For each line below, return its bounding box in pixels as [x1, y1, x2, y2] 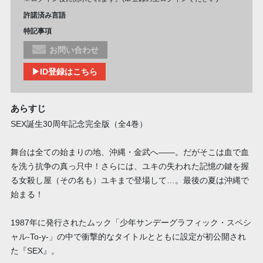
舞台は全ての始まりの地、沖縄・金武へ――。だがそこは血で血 [10, 147, 249, 157]
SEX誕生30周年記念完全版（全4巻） [10, 119, 147, 129]
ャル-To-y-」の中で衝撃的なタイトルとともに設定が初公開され [10, 232, 246, 242]
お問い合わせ [49, 45, 99, 55]
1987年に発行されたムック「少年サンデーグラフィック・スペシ [10, 218, 251, 228]
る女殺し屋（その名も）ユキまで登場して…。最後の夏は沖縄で [10, 176, 249, 186]
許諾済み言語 [23, 11, 66, 19]
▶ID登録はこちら [31, 66, 97, 76]
